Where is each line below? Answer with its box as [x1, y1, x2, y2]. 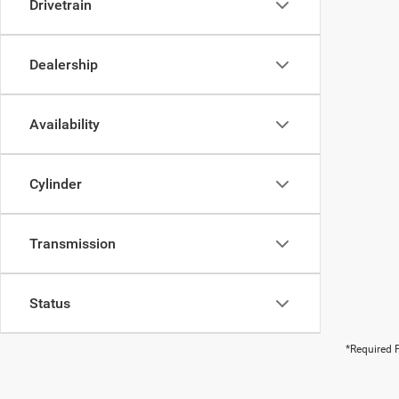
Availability [29, 116, 100, 133]
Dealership [29, 56, 98, 73]
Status [29, 295, 70, 312]
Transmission [29, 235, 116, 252]
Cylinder [29, 175, 82, 192]
